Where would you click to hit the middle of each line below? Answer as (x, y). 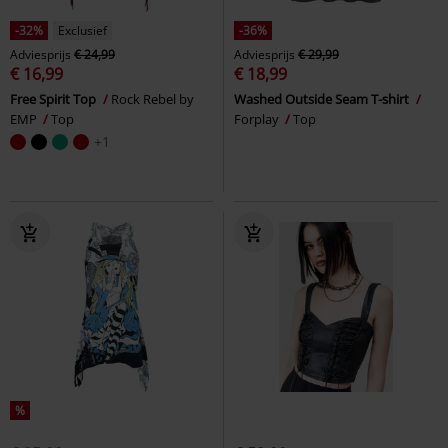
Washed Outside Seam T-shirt (323, 98)
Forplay (258, 118)
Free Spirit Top (54, 98)
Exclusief (82, 30)
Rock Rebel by (152, 98)
